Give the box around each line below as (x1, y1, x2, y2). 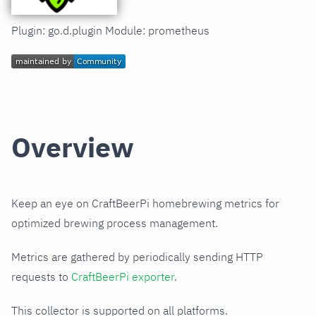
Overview (11, 129, 134, 166)
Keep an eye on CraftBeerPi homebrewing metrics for (11, 196, 279, 211)
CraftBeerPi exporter (71, 269, 174, 284)
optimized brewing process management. (11, 216, 218, 231)
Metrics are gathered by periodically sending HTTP (11, 250, 263, 265)
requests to (11, 269, 71, 284)
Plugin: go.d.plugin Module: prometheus (11, 23, 209, 38)
